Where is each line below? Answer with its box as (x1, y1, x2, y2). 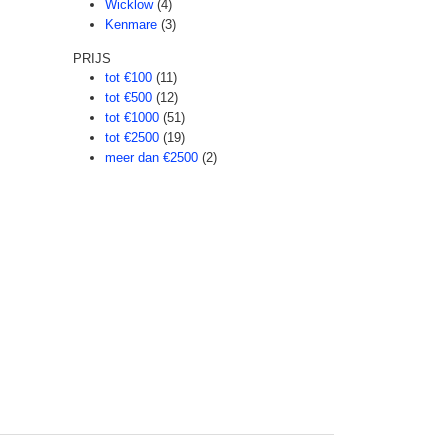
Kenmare (105, 17, 157, 32)
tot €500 (105, 90, 152, 105)
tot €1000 (105, 110, 159, 125)
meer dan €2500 (105, 150, 198, 165)
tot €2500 (105, 130, 159, 145)
